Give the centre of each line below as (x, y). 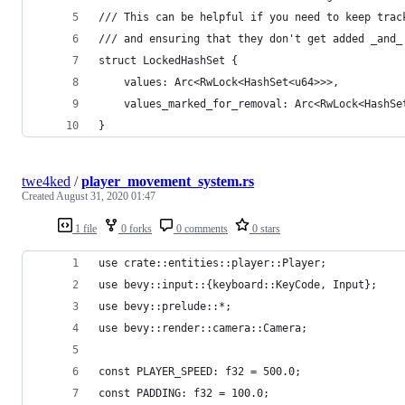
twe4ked (46, 181)
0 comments (201, 228)
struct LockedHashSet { (168, 60)
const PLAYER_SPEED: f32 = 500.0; (200, 371)
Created (39, 196)
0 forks (135, 228)
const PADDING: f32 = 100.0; (184, 393)
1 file (85, 228)
